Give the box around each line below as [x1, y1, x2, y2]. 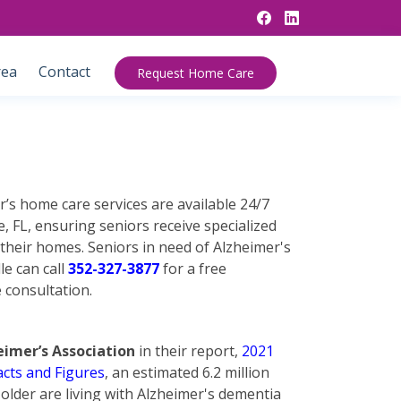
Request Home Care [137, 64, 254, 81]
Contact [38, 62, 90, 81]
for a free [159, 259, 226, 278]
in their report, [135, 341, 242, 361]
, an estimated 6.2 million [105, 363, 269, 382]
